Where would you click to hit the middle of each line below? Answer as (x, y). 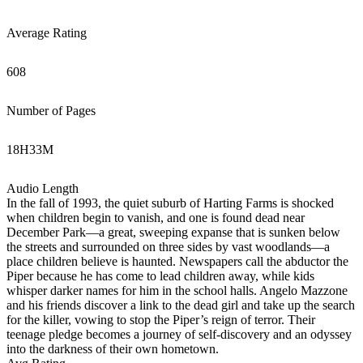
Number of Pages (51, 111)
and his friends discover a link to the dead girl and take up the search (181, 305)
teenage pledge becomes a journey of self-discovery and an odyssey (179, 334)
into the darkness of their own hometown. (113, 349)
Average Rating (47, 33)
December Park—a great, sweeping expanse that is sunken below (173, 232)
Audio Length (43, 188)
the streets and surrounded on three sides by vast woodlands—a (168, 247)
